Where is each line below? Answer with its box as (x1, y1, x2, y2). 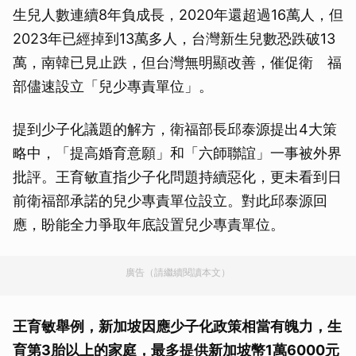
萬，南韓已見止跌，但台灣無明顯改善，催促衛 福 (13, 53, 342, 71)
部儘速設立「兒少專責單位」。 (13, 77, 213, 95)
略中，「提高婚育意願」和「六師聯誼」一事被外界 (13, 144, 342, 161)
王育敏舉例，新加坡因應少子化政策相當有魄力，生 (13, 317, 342, 335)
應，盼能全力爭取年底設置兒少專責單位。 (13, 215, 284, 233)
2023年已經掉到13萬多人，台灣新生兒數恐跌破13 (13, 29, 335, 47)
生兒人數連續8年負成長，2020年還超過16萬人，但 (13, 6, 343, 23)
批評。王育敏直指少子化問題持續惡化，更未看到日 (13, 168, 342, 185)
